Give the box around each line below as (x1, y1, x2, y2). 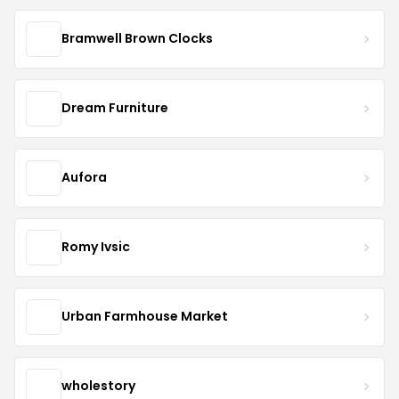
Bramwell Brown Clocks (61, 29, 213, 48)
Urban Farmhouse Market (61, 307, 228, 326)
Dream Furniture (61, 99, 168, 118)
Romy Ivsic (61, 238, 130, 256)
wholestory (61, 377, 135, 395)
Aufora (61, 168, 107, 187)
